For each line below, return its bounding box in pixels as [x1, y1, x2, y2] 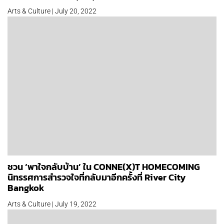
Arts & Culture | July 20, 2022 [7, 6, 96, 15]
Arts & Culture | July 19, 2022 [7, 200, 96, 208]
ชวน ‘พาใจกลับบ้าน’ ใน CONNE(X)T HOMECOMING [7, 160, 200, 174]
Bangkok [7, 181, 44, 195]
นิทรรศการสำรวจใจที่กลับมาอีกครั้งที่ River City [7, 170, 185, 184]
